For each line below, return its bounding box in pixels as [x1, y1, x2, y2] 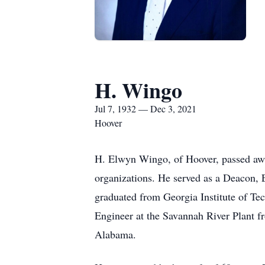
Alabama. [95, 227, 136, 241]
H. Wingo [95, 75, 182, 105]
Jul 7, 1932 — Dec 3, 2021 [95, 102, 196, 115]
